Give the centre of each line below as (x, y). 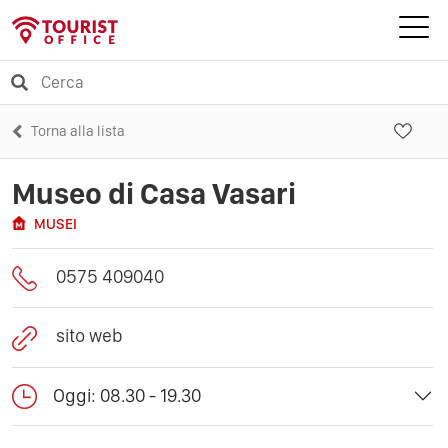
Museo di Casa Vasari (154, 192)
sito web (89, 336)
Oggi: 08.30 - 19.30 (127, 396)
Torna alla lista (78, 130)
